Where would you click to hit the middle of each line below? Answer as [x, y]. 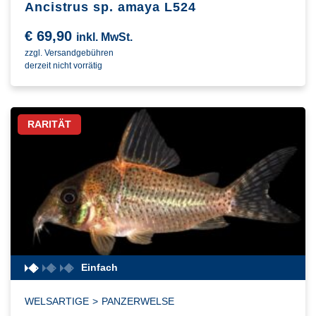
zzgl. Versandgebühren [69, 53]
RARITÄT [49, 124]
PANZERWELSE [138, 302]
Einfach [99, 268]
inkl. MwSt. [104, 37]
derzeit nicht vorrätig [63, 66]
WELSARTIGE [57, 302]
